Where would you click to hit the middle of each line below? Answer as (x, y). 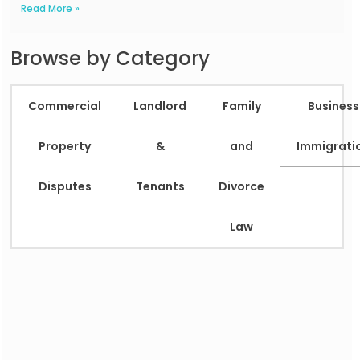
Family (241, 106)
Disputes (65, 186)
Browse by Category (110, 58)
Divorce (242, 186)
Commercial (65, 106)
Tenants (160, 186)
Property (65, 146)
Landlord (160, 106)
